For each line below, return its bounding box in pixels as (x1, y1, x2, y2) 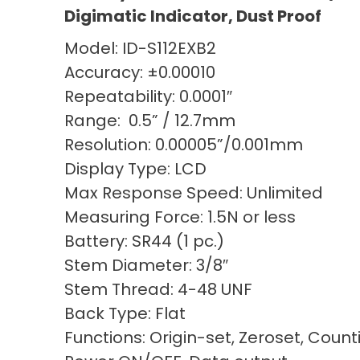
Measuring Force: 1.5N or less (64, 206, 296, 229)
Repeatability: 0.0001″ (64, 85, 232, 108)
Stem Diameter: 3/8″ (64, 254, 228, 277)
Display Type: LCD (64, 157, 207, 181)
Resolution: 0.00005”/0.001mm (64, 133, 303, 157)
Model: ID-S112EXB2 (64, 37, 216, 60)
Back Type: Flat (64, 302, 186, 325)
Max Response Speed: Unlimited (64, 182, 323, 205)
